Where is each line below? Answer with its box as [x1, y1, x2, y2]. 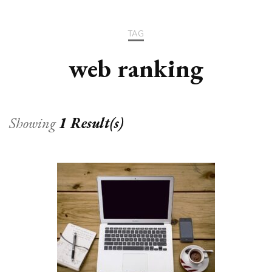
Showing [9, 114, 59, 133]
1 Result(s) [59, 114, 123, 133]
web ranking [69, 52, 203, 86]
